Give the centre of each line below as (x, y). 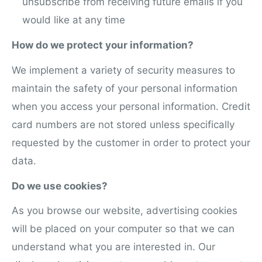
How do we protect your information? (103, 45)
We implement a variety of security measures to (123, 70)
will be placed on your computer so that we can (123, 229)
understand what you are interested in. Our (113, 247)
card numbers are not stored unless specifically (123, 124)
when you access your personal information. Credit (131, 106)
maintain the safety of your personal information (125, 88)
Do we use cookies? (60, 186)
